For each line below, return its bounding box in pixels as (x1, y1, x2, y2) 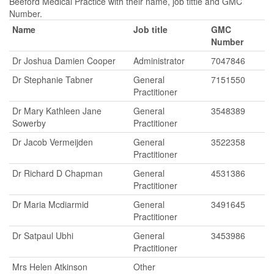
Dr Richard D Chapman (12, 167, 103, 179)
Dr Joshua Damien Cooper (12, 54, 116, 67)
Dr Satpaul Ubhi (12, 229, 73, 242)
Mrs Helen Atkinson (12, 261, 87, 273)
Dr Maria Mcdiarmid (12, 198, 89, 210)
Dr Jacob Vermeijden (12, 136, 93, 148)
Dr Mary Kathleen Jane (12, 105, 102, 117)
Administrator (133, 54, 185, 67)
